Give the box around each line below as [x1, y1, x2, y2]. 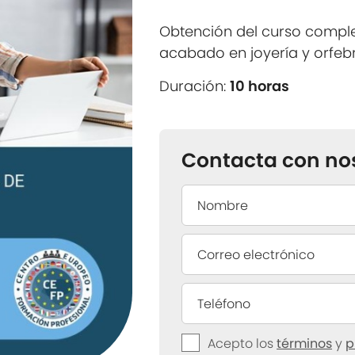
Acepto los [208, 334, 277, 353]
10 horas [230, 76, 290, 96]
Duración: [159, 76, 231, 96]
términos [277, 334, 333, 353]
